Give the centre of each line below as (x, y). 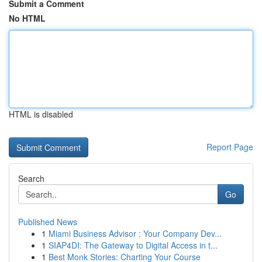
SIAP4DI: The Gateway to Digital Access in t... (133, 245)
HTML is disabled (41, 114)
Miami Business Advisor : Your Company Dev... (135, 233)
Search (31, 178)
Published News (48, 222)
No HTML (27, 18)
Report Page (230, 147)
